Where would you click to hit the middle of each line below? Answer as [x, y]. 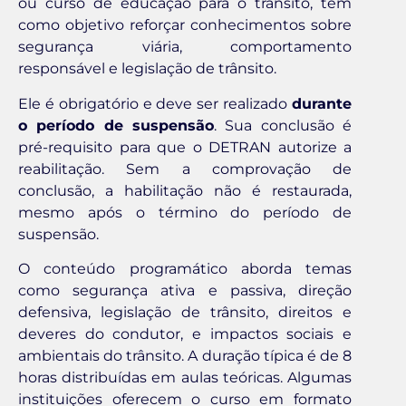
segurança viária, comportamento [185, 47]
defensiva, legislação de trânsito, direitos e [185, 312]
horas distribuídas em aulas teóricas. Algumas [185, 377]
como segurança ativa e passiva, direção [185, 290]
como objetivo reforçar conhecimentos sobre [185, 25]
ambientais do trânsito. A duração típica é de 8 [185, 355]
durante [322, 103]
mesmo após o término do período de [185, 212]
